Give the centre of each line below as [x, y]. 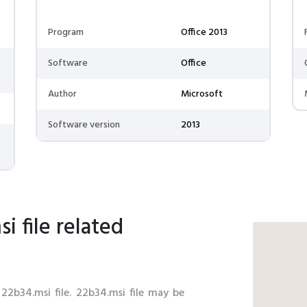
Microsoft [202, 94]
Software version [84, 125]
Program [66, 33]
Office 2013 [205, 33]
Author [63, 94]
